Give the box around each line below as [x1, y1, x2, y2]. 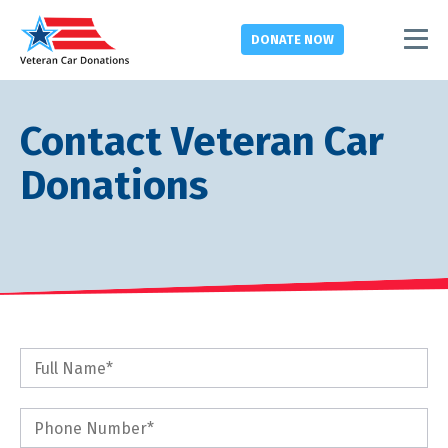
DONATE [250, 31, 304, 47]
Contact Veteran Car [20, 118, 384, 166]
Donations [20, 162, 208, 210]
